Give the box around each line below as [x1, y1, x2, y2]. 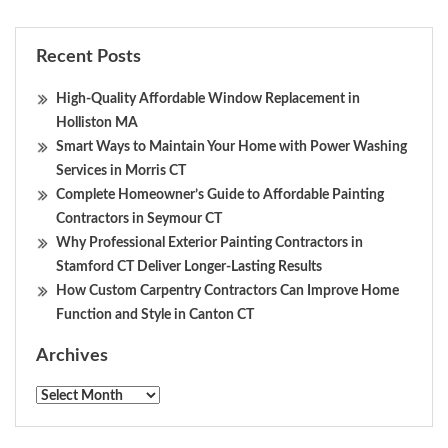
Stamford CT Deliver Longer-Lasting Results [56, 260, 322, 275]
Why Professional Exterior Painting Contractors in [56, 236, 363, 251]
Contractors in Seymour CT [56, 212, 222, 227]
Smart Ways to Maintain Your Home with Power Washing [56, 140, 407, 155]
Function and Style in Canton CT [56, 308, 254, 323]
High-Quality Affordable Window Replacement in [56, 92, 360, 107]
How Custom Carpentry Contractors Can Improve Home [56, 284, 399, 299]
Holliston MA [56, 116, 138, 131]
